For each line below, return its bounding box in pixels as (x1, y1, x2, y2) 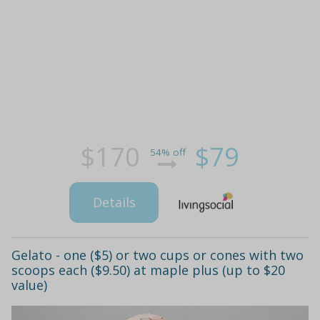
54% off (149, 145, 186, 159)
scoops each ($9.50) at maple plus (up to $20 (11, 261, 285, 279)
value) (11, 276, 47, 294)
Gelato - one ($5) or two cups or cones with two (11, 246, 304, 264)
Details (92, 193, 136, 211)
